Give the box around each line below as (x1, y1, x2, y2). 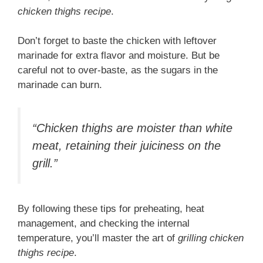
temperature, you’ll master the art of (18, 232, 178, 244)
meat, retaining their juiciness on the (32, 139, 221, 152)
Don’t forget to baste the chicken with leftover (18, 35, 217, 47)
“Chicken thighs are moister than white (32, 121, 232, 134)
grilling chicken (178, 232, 244, 244)
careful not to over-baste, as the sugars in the (18, 65, 218, 76)
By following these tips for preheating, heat (18, 203, 204, 215)
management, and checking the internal (18, 218, 190, 230)
